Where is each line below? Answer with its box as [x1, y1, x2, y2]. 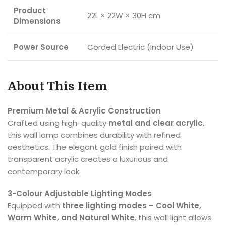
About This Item [8, 79, 107, 94]
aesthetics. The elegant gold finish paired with [8, 142, 182, 153]
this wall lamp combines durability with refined [8, 130, 181, 141]
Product [14, 5, 46, 16]
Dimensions [14, 16, 61, 27]
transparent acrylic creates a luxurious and [8, 154, 168, 165]
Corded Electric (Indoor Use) [87, 42, 194, 53]
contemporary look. [8, 166, 81, 177]
